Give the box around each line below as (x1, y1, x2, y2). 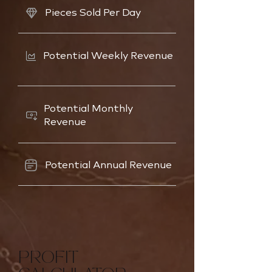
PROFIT (18, 251, 79, 268)
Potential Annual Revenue (45, 161, 172, 171)
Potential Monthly (44, 104, 133, 115)
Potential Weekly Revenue (43, 52, 173, 62)
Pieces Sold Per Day (45, 8, 141, 19)
